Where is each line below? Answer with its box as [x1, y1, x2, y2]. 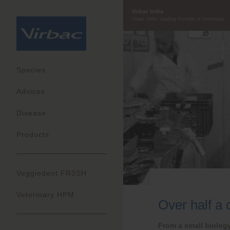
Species [16, 66, 46, 74]
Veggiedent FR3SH [16, 169, 87, 178]
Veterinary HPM [16, 190, 74, 199]
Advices [16, 87, 45, 96]
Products [16, 130, 49, 139]
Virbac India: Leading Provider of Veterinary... [131, 16, 228, 22]
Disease [16, 109, 46, 118]
